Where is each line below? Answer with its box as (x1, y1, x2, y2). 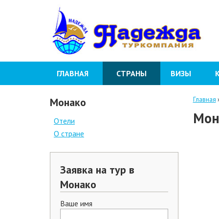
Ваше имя (60, 198, 92, 208)
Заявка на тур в (60, 162, 134, 176)
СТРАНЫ (116, 68, 147, 78)
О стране (54, 128, 84, 138)
